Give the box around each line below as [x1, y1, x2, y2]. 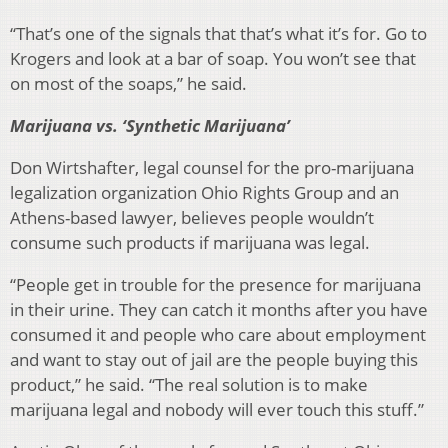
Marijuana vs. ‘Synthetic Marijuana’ [10, 114, 290, 138]
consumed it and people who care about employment [10, 323, 426, 347]
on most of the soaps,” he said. [10, 72, 247, 96]
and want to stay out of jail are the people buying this [10, 348, 418, 372]
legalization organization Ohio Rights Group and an [10, 181, 399, 205]
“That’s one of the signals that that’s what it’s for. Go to [10, 22, 427, 46]
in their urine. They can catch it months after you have [10, 298, 428, 322]
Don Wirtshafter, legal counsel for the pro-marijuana [10, 156, 414, 180]
